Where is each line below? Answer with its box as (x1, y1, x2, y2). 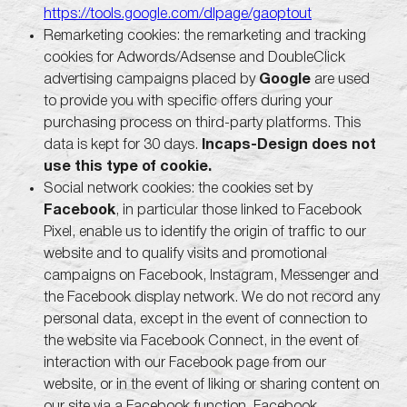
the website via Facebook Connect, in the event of (44, 333, 359, 348)
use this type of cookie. (44, 159, 212, 174)
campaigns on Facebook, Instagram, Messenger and (44, 268, 379, 283)
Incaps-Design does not (202, 137, 376, 152)
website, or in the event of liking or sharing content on (44, 377, 380, 392)
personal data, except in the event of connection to (44, 312, 367, 326)
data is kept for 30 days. (44, 137, 202, 152)
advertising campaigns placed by (44, 72, 259, 86)
